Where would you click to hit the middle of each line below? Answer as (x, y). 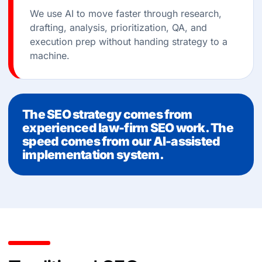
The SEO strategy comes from (107, 114)
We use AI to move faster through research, (126, 13)
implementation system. (93, 155)
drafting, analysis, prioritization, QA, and (118, 27)
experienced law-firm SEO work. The (128, 128)
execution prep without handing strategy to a (129, 42)
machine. (50, 56)
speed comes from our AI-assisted (121, 141)
